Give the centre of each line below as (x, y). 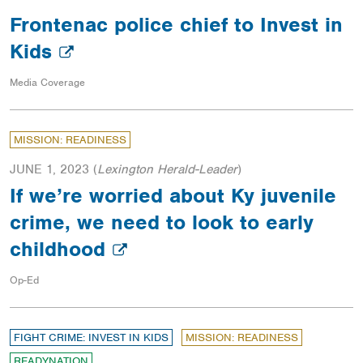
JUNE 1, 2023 (49, 170)
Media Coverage (47, 83)
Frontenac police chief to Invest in (176, 25)
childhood (61, 249)
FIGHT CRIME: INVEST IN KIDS (91, 338)
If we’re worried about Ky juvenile (173, 196)
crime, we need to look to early (162, 222)
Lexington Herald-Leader (167, 170)
